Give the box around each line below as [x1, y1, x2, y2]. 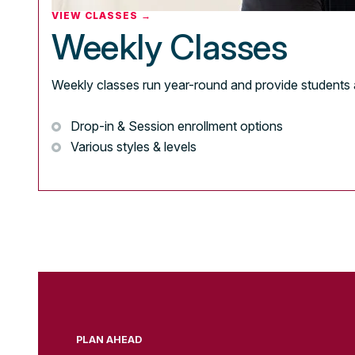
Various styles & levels [71, 138, 197, 155]
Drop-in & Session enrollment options [71, 117, 283, 134]
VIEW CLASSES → [52, 10, 151, 22]
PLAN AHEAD [76, 334, 142, 346]
